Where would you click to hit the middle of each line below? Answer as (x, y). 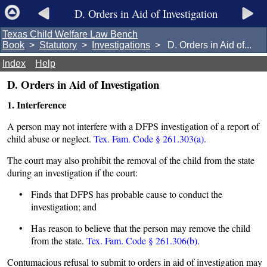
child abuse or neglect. (50, 139)
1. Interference (37, 105)
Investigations (121, 45)
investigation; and (64, 207)
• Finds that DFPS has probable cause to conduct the (121, 194)
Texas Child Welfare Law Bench (70, 34)
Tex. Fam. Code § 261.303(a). (150, 139)
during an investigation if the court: (72, 173)
